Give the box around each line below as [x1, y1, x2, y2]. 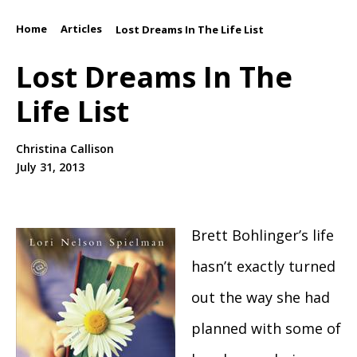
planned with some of [191, 319, 341, 339]
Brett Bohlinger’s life [191, 226, 334, 245]
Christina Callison [16, 141, 114, 157]
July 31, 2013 [16, 159, 84, 175]
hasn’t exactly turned [191, 257, 335, 277]
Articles [61, 22, 102, 36]
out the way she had [191, 288, 330, 308]
